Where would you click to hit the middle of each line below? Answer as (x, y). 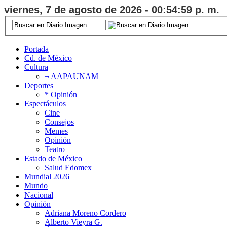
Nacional (39, 195)
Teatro (55, 149)
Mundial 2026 (47, 176)
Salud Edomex (68, 167)
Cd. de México (48, 58)
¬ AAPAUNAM (71, 76)
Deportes (39, 85)
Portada (36, 49)
